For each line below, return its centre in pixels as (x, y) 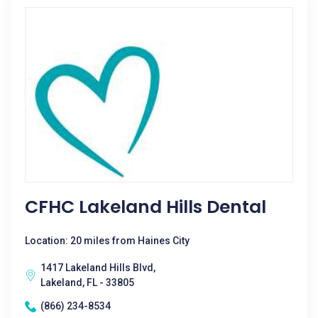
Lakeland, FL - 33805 (87, 283)
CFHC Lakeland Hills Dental (146, 207)
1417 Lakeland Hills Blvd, (98, 268)
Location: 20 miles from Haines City (107, 241)
